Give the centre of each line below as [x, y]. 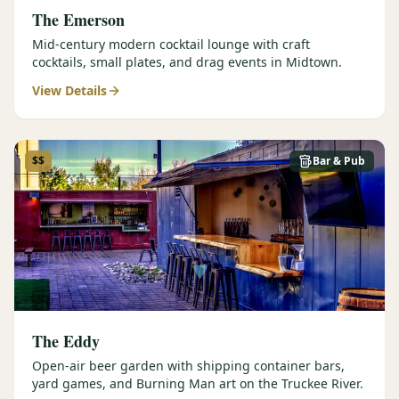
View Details [69, 90]
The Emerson [78, 20]
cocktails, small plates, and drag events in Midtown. [187, 62]
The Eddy [66, 341]
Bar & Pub [339, 161]
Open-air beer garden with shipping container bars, [188, 366]
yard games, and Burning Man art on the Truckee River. [198, 383]
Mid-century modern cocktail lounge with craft [171, 44]
